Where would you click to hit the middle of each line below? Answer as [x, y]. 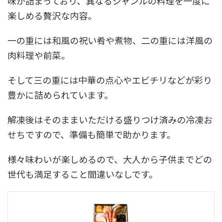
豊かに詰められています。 [60, 95]
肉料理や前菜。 [39, 55]
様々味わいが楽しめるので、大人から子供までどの [110, 159]
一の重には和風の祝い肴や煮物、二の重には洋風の [110, 40]
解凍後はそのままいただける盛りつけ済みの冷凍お [110, 119]
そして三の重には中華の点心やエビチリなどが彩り [110, 80]
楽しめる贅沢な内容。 [52, 15]
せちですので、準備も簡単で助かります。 [91, 134]
